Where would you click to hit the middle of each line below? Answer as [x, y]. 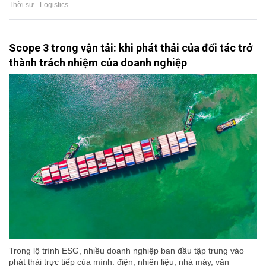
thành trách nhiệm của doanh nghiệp [98, 62]
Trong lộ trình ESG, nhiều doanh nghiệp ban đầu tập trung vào [126, 251]
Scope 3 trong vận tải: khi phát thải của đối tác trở [131, 47]
